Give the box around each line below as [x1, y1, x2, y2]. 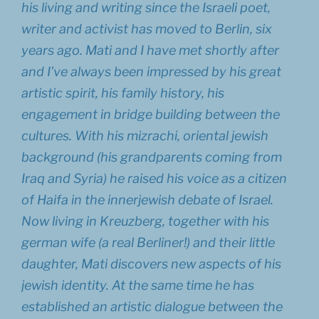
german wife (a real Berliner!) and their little [21, 234, 275, 250]
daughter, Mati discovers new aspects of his [21, 256, 281, 271]
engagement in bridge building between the [21, 106, 280, 122]
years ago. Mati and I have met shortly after [21, 42, 279, 58]
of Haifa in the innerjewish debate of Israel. [21, 192, 273, 207]
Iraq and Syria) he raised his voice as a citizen [21, 170, 287, 186]
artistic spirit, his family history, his [21, 85, 224, 100]
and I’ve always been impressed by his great [21, 63, 281, 79]
